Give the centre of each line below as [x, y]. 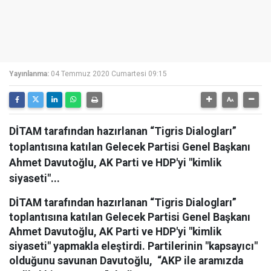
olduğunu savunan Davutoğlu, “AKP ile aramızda [126, 261]
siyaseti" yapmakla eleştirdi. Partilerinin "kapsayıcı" [133, 246]
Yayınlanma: [29, 74]
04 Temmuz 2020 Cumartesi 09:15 [109, 74]
